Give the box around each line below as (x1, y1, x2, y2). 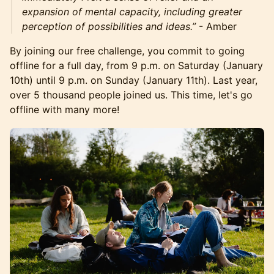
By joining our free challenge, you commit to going (10, 45, 245, 57)
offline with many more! (10, 103, 119, 116)
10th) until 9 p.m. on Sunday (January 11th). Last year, (10, 74, 257, 86)
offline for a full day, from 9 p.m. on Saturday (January (10, 59, 263, 72)
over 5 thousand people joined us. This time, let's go (10, 89, 253, 101)
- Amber (199, 20, 237, 32)
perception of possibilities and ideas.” (22, 20, 199, 32)
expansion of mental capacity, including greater (22, 6, 242, 18)
